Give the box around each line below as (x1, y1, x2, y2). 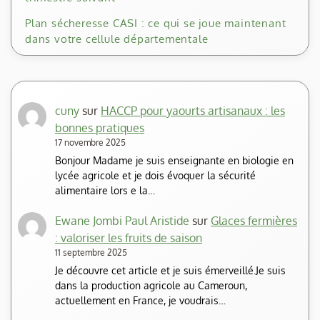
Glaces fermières (211, 213, 297, 228)
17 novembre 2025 (55, 137, 126, 149)
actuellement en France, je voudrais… (55, 294, 226, 306)
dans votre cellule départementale (25, 32, 209, 46)
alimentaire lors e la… (55, 184, 155, 197)
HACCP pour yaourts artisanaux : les (101, 104, 285, 119)
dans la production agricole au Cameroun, (55, 279, 247, 291)
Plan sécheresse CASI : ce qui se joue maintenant (25, 16, 286, 31)
